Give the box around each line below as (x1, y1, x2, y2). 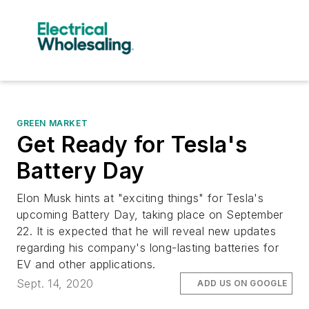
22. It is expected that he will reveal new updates (17, 223, 276, 238)
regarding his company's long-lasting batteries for (17, 240, 279, 255)
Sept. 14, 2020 (17, 276, 94, 290)
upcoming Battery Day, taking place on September (17, 207, 283, 221)
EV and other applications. (17, 257, 156, 271)
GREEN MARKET (17, 117, 88, 128)
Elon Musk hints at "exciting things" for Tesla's (17, 190, 264, 205)
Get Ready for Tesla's (17, 130, 248, 158)
